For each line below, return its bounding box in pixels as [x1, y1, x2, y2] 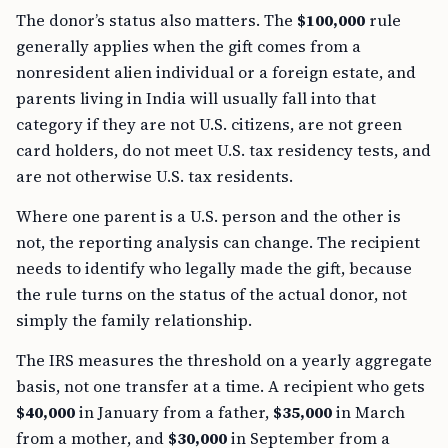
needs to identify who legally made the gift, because [16, 257, 412, 280]
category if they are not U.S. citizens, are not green [16, 113, 402, 136]
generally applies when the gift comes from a [16, 35, 361, 58]
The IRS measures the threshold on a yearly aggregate [16, 349, 432, 372]
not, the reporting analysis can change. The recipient [16, 231, 420, 254]
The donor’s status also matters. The [16, 9, 297, 32]
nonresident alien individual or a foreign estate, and [16, 61, 416, 84]
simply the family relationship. [16, 309, 252, 332]
